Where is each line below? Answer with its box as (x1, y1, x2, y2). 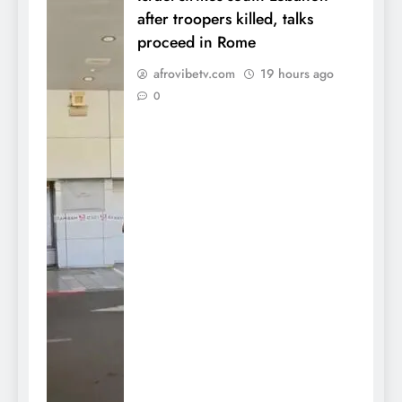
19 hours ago (260, 64, 334, 83)
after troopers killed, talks (137, 6, 313, 31)
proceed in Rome (137, 30, 256, 54)
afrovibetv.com (153, 64, 235, 83)
